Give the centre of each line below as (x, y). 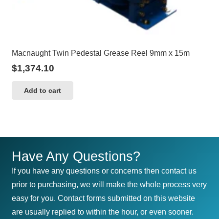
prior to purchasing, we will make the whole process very (109, 184)
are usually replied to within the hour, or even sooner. (103, 212)
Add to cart (43, 91)
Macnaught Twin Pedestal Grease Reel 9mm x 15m (101, 53)
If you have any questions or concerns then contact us (104, 171)
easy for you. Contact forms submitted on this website (103, 198)
